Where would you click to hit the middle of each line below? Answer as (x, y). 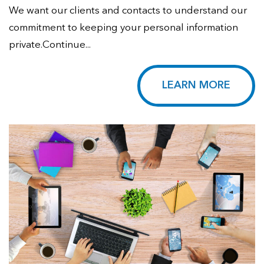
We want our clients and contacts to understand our (128, 11)
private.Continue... (50, 45)
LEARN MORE (196, 85)
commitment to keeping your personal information (123, 28)
